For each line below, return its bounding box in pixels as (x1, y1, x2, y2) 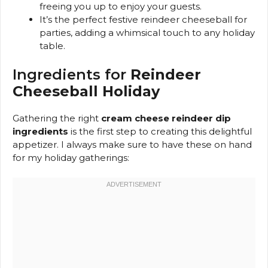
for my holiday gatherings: (13, 151, 129, 163)
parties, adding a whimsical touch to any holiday (39, 27, 255, 39)
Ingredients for (13, 65, 130, 83)
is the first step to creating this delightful (68, 125, 252, 137)
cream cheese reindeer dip (101, 112, 231, 124)
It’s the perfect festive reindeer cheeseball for (39, 14, 247, 26)
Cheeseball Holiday (13, 82, 160, 100)
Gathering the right (13, 112, 101, 124)
